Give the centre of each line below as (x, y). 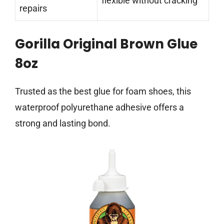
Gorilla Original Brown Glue (106, 44)
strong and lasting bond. (63, 123)
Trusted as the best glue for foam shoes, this (103, 91)
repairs (33, 8)
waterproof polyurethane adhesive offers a (99, 107)
